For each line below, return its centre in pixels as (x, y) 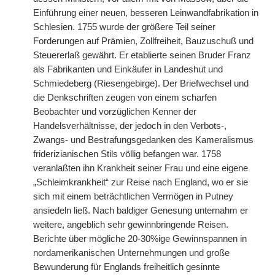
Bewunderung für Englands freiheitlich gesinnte (126, 267)
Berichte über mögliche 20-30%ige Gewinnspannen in (140, 239)
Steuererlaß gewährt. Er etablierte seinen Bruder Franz (142, 55)
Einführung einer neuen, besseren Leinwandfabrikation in (146, 13)
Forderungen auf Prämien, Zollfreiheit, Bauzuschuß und (143, 41)
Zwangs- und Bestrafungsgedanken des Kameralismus (143, 140)
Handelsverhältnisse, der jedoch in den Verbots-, (130, 126)
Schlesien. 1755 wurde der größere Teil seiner (124, 27)
